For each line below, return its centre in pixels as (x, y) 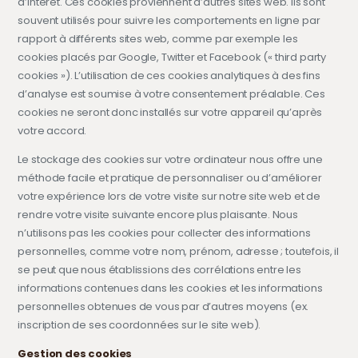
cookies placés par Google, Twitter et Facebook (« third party (172, 57)
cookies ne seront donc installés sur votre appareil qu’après (170, 112)
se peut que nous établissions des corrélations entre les (159, 269)
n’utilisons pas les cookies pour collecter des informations (164, 233)
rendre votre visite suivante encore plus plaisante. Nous (158, 214)
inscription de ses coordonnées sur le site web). (139, 324)
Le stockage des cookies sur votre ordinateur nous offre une (170, 159)
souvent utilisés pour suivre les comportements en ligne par (169, 20)
